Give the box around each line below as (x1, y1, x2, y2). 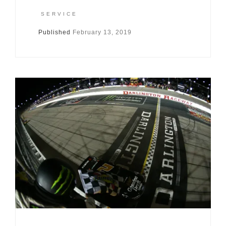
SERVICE (40, 11, 78, 17)
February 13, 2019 (72, 29, 132, 36)
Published (38, 29, 73, 36)
